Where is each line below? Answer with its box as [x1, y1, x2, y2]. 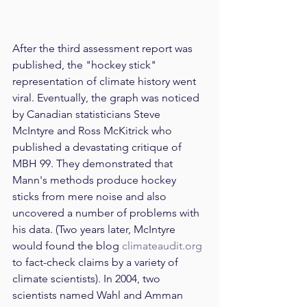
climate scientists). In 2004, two [12, 272, 163, 286]
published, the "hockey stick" [12, 58, 159, 72]
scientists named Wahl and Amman [12, 288, 186, 302]
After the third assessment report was [12, 42, 195, 56]
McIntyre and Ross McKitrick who [12, 124, 175, 138]
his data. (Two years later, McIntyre [12, 223, 178, 236]
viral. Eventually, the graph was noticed [12, 91, 202, 105]
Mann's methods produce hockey [12, 173, 179, 187]
